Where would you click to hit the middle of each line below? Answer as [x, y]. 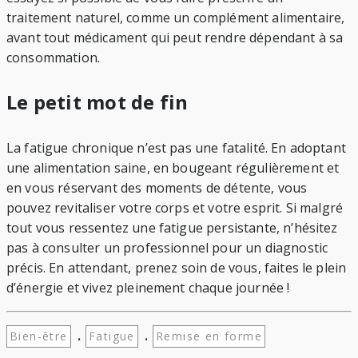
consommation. [54, 58]
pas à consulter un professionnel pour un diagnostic [167, 248]
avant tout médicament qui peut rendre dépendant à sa [175, 38]
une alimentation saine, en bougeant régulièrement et [173, 168]
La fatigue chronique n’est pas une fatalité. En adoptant [176, 148]
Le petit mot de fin [97, 102]
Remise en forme [209, 336]
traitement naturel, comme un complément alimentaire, [176, 18]
